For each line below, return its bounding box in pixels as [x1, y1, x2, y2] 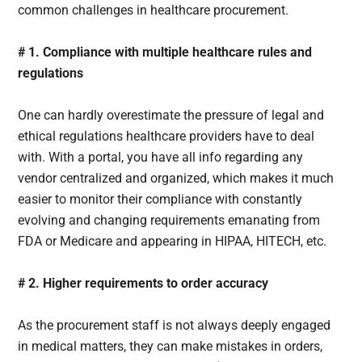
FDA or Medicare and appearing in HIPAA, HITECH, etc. [18, 233, 330, 249]
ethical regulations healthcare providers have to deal [18, 128, 315, 144]
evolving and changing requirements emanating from [18, 212, 321, 228]
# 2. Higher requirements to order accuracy [18, 275, 272, 291]
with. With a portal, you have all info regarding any [18, 149, 304, 165]
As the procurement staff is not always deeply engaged [18, 317, 331, 333]
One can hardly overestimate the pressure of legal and [18, 107, 325, 123]
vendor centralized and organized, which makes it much [18, 170, 335, 186]
